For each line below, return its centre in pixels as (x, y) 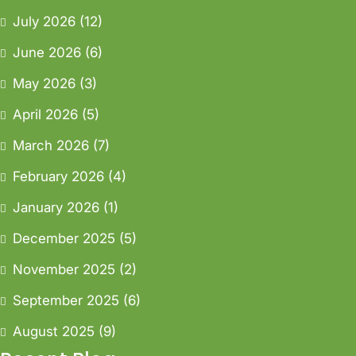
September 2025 (66, 300)
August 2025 (54, 331)
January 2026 (56, 207)
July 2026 (44, 21)
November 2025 (64, 269)
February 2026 (58, 176)
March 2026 (51, 145)
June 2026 (47, 52)
